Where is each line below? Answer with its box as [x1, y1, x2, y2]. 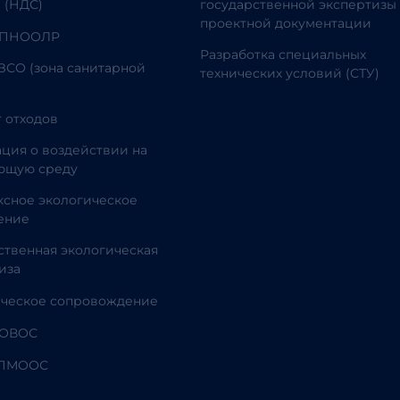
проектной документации [200, 15, 371, 31]
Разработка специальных [200, 46, 366, 62]
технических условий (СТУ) [200, 65, 379, 81]
